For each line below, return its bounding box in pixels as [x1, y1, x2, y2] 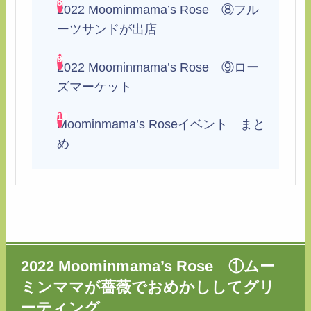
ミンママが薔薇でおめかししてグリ [21, 279, 276, 296]
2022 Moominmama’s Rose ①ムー [21, 258, 276, 276]
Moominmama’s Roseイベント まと [56, 117, 265, 132]
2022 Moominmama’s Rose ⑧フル [56, 2, 259, 17]
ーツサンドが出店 [56, 22, 157, 36]
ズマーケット [56, 79, 132, 94]
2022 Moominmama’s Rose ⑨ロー [56, 60, 259, 74]
